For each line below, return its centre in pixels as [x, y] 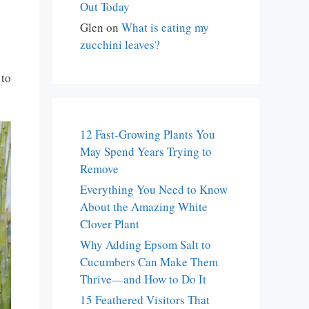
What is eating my [165, 27]
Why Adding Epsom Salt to [146, 245]
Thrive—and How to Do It [143, 279]
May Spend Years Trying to [146, 151]
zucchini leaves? [120, 44]
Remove [99, 169]
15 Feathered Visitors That [145, 300]
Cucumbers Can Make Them [149, 262]
